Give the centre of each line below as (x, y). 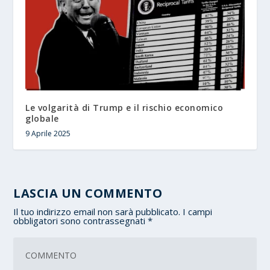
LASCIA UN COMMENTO (88, 193)
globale (42, 119)
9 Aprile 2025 (48, 134)
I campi (198, 212)
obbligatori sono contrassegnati (81, 221)
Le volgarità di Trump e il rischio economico (124, 108)
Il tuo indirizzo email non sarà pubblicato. (97, 212)
